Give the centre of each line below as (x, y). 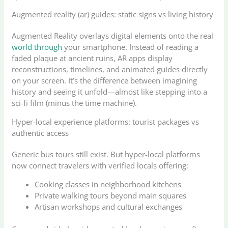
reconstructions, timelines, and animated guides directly (110, 69)
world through (37, 47)
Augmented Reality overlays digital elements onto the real (113, 35)
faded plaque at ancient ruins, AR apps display (92, 58)
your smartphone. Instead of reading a (131, 47)
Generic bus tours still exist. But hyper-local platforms (106, 154)
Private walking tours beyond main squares (111, 195)
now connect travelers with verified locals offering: (100, 165)
